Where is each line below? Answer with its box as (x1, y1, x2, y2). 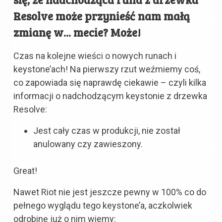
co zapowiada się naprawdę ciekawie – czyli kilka (13, 77, 207, 88)
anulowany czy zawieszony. (33, 138, 143, 149)
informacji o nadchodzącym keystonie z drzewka (13, 90, 208, 101)
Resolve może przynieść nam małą (13, 8, 190, 23)
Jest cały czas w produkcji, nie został (33, 125, 181, 136)
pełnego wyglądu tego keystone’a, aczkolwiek (13, 200, 193, 211)
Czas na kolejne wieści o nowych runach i (13, 50, 177, 61)
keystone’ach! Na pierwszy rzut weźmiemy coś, (13, 63, 201, 74)
